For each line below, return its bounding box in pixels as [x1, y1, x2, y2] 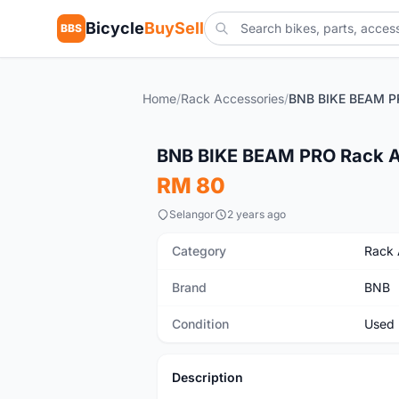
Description [172, 370, 243, 385]
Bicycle [85, 19, 144, 37]
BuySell [144, 19, 204, 37]
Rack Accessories [181, 91, 284, 106]
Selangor [169, 208, 215, 221]
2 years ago [227, 208, 286, 221]
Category [172, 243, 226, 258]
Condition [172, 316, 229, 331]
